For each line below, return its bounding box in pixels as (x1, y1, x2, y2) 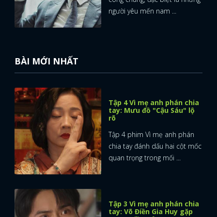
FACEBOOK (59, 14, 95, 23)
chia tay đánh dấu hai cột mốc (108, 141, 201, 151)
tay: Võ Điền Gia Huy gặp (108, 206, 193, 216)
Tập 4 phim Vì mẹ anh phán (108, 129, 194, 139)
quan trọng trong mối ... (108, 153, 181, 162)
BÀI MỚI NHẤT (15, 55, 78, 67)
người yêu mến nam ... (108, 6, 176, 15)
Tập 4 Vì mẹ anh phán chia (108, 97, 199, 107)
